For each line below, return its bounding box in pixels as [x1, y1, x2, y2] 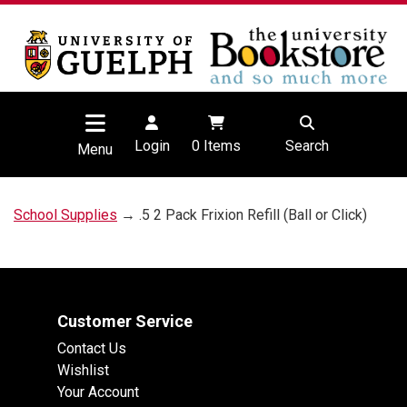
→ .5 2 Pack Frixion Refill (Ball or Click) [117, 206, 367, 224]
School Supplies [14, 206, 117, 224]
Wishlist [57, 362, 109, 380]
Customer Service [57, 312, 193, 332]
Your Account [57, 383, 139, 402]
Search [284, 137, 329, 155]
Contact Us [57, 340, 126, 358]
